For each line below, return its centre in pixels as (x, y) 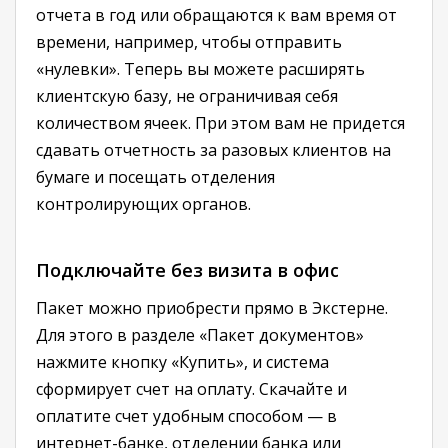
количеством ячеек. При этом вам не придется (220, 123)
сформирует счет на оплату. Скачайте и (191, 389)
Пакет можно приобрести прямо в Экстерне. (212, 308)
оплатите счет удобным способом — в (186, 416)
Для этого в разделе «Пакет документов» (200, 335)
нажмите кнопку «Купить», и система (182, 362)
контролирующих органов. (143, 204)
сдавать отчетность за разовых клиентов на (213, 150)
